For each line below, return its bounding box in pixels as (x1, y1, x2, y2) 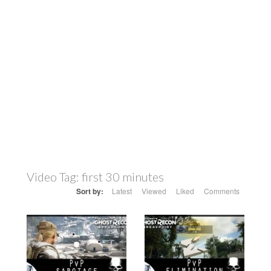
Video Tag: (27, 169, 82, 184)
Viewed (142, 186, 166, 196)
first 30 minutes (82, 169, 164, 184)
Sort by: (76, 186, 103, 197)
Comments (204, 186, 240, 196)
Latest (112, 186, 132, 196)
